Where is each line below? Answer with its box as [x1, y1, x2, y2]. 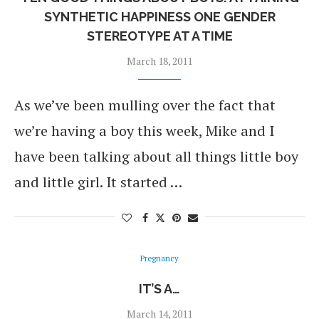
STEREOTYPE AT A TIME [86, 28, 233, 44]
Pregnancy [140, 253, 179, 264]
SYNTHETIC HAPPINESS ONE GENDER [43, 9, 276, 25]
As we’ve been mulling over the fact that [14, 95, 276, 115]
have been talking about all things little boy [14, 147, 298, 167]
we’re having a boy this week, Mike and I [14, 121, 274, 141]
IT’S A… [139, 281, 180, 297]
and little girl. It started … [14, 172, 182, 192]
